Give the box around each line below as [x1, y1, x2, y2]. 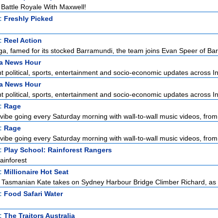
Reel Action [4, 36, 42, 44]
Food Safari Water [4, 190, 63, 198]
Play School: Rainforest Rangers [4, 146, 112, 154]
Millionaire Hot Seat [4, 168, 69, 176]
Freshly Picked [4, 15, 53, 22]
